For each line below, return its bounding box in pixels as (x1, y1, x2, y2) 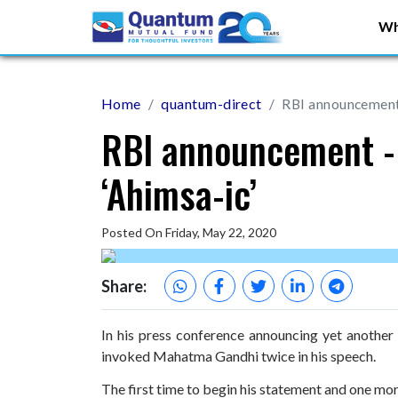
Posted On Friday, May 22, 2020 (101, 225, 276, 240)
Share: (101, 275, 147, 296)
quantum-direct (161, 95, 262, 112)
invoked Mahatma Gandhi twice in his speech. (101, 347, 376, 364)
